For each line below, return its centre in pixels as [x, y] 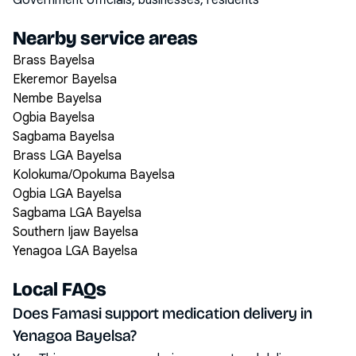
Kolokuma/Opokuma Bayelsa [94, 175]
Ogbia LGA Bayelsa [67, 194]
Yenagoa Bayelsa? [75, 335]
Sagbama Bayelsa [64, 137]
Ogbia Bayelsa [54, 118]
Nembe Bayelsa [57, 99]
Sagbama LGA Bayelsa [77, 213]
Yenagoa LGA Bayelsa [75, 251]
